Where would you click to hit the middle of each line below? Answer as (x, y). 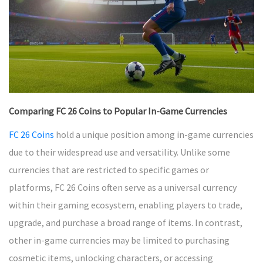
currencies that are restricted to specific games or (109, 169)
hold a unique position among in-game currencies (154, 134)
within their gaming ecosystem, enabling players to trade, (126, 205)
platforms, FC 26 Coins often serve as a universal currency (123, 187)
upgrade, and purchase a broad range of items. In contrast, (126, 222)
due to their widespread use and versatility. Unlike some (119, 152)
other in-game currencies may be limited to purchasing (119, 240)
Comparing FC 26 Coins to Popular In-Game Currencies (118, 111)
